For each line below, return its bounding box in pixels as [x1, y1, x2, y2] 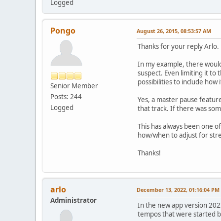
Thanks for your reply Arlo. [138, 42, 219, 51]
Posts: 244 [50, 92, 82, 102]
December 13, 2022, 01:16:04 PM [137, 186, 220, 194]
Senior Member [50, 81, 98, 91]
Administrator [50, 196, 97, 205]
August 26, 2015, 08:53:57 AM [137, 27, 211, 35]
